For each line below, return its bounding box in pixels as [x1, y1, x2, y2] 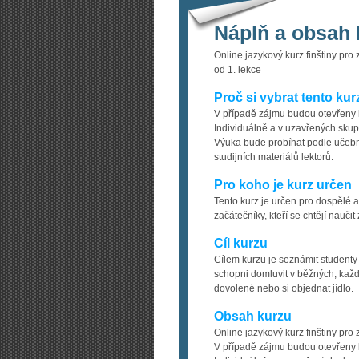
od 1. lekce [214, 64, 261, 75]
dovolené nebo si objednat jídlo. [214, 283, 353, 294]
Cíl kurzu [214, 236, 268, 250]
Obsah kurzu [214, 309, 292, 323]
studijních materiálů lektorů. [214, 151, 333, 163]
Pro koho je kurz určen [214, 178, 352, 192]
